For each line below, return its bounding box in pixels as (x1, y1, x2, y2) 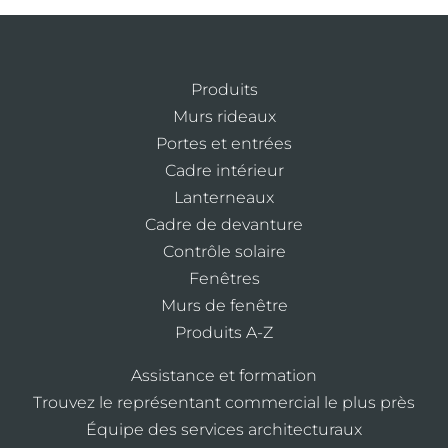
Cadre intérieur (164, 160, 284, 180)
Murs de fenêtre (160, 295, 288, 315)
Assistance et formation (131, 365, 317, 385)
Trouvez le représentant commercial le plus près (33, 392, 415, 412)
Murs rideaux (172, 106, 276, 126)
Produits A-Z (175, 322, 273, 342)
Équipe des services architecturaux (86, 419, 362, 439)
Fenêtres (188, 268, 260, 288)
